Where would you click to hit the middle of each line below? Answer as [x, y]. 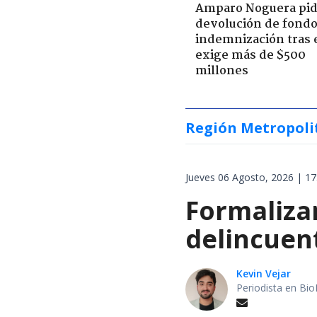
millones [222, 71]
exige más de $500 [250, 55]
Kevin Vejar [264, 273]
